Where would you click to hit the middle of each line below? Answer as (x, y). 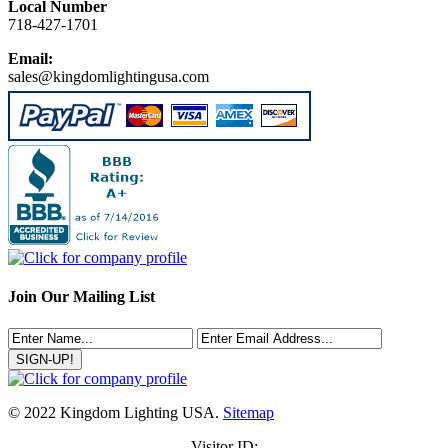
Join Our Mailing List (81, 297)
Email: (30, 59)
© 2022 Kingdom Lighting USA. (115, 412)
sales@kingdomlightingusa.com (108, 77)
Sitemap (248, 412)
